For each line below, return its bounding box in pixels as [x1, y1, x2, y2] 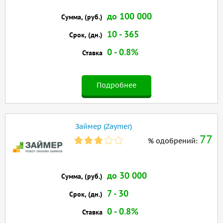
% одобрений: [148, 136, 200, 145]
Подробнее [97, 81, 136, 90]
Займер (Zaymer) [75, 122, 132, 131]
